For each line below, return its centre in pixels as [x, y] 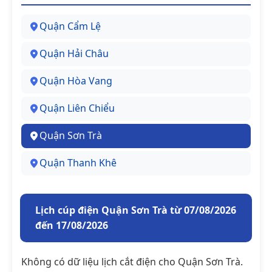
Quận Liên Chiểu [77, 108]
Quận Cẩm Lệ [70, 26]
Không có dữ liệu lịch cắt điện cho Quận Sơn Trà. [132, 261]
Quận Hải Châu [74, 54]
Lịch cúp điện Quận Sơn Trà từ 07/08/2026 [136, 210]
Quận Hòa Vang [76, 81]
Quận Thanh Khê [78, 163]
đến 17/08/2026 [72, 225]
